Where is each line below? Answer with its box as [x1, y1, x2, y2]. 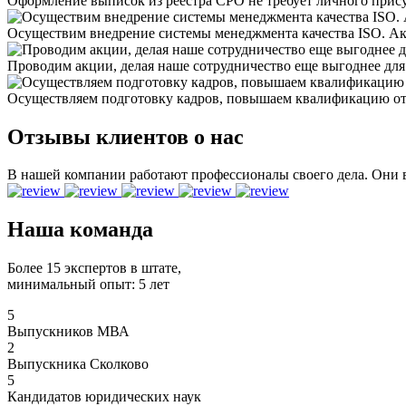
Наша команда [7, 217, 153, 242]
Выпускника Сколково [7, 356, 149, 372]
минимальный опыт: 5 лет [7, 276, 169, 293]
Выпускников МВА [7, 324, 130, 340]
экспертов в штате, [61, 260, 181, 276]
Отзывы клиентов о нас [7, 124, 244, 149]
